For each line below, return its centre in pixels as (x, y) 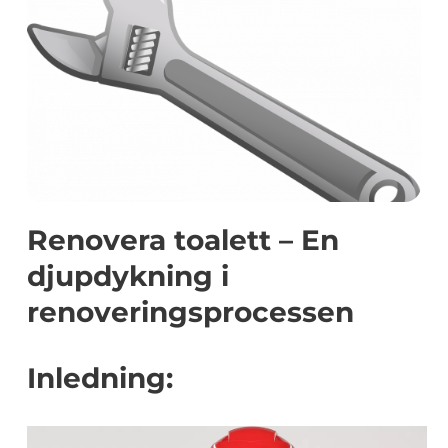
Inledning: (100, 378)
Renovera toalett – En (183, 240)
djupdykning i (128, 276)
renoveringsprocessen (190, 312)
